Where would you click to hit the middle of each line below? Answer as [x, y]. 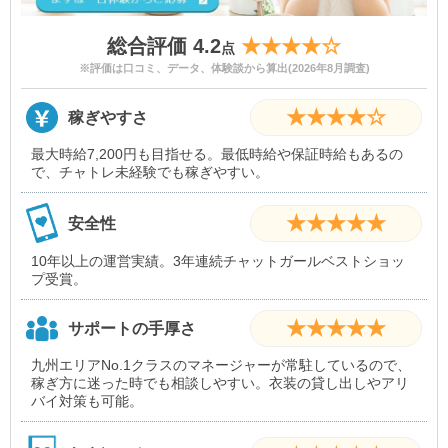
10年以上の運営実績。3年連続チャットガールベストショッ [218, 261]
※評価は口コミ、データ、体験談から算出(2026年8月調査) [224, 68]
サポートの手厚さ [131, 329]
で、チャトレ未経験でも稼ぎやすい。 [150, 172]
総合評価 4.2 [164, 46]
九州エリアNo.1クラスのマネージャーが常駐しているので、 [221, 365]
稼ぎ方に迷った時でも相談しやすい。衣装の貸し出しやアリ [220, 383]
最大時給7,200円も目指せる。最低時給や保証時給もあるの [217, 154]
